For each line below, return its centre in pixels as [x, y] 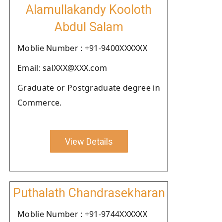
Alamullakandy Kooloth [89, 10]
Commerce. [40, 103]
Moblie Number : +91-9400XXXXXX [82, 48]
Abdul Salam [89, 27]
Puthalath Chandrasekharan [89, 193]
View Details [89, 141]
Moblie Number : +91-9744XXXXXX [82, 214]
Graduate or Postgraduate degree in [89, 88]
